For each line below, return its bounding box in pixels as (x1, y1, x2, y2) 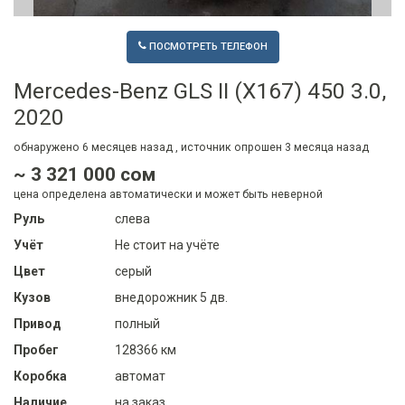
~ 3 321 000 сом (14, 164, 155, 186)
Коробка (14, 369, 67, 384)
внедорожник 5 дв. (115, 290, 228, 306)
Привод (14, 316, 61, 332)
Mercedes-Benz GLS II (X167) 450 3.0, (14, 78, 386, 105)
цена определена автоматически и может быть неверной (14, 188, 323, 202)
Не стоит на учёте (115, 238, 220, 253)
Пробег (14, 343, 59, 358)
